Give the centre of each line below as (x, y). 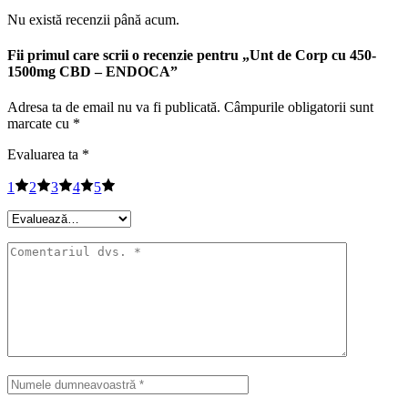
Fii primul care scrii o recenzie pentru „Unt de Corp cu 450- (192, 56)
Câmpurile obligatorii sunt (299, 107)
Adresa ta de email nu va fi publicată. (114, 107)
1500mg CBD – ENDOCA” (92, 72)
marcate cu (40, 124)
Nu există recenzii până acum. (93, 19)
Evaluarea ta (45, 155)
